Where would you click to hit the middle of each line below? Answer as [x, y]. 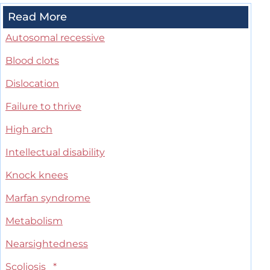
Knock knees [37, 175]
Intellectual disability [55, 152]
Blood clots [32, 61]
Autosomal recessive [55, 38]
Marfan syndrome [48, 198]
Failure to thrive [43, 107]
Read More [37, 17]
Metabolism [34, 221]
